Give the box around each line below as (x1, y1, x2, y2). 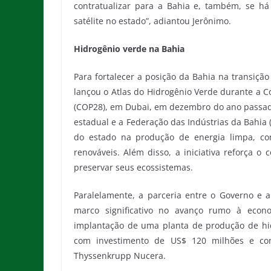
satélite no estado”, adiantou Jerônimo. (74, 15, 231, 27)
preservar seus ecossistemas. (74, 161, 193, 173)
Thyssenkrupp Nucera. (74, 249, 166, 261)
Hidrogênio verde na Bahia (74, 42, 184, 54)
